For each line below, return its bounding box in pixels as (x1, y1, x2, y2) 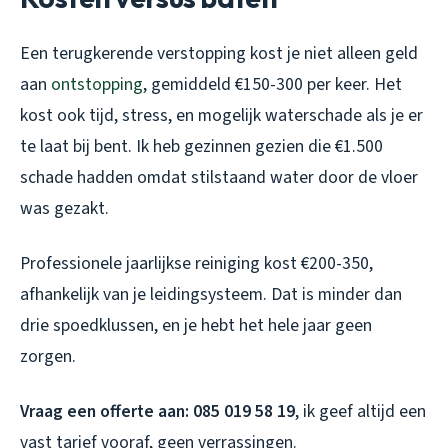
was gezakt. (20, 195, 109, 221)
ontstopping (51, 71, 143, 97)
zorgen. (20, 343, 76, 369)
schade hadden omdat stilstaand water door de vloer (20, 164, 418, 190)
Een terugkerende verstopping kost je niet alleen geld (20, 40, 418, 66)
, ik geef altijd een (295, 398, 426, 424)
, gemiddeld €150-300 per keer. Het (143, 71, 402, 97)
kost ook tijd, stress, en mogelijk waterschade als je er (20, 102, 423, 128)
